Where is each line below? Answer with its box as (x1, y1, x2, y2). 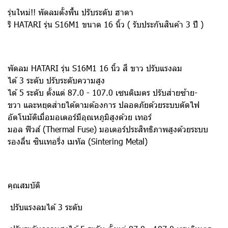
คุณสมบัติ (8, 180, 40, 190)
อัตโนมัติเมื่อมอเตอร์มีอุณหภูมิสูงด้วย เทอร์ (8, 111, 152, 122)
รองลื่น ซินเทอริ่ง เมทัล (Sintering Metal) (8, 136, 148, 147)
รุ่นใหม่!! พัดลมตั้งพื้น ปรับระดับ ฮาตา (8, 7, 133, 17)
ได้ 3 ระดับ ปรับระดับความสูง (8, 75, 105, 85)
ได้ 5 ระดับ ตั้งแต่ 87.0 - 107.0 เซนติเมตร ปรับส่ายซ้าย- (8, 87, 197, 98)
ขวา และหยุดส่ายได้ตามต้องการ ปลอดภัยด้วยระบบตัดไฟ (8, 99, 199, 110)
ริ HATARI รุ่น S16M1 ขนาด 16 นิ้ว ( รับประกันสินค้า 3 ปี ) (8, 19, 204, 30)
